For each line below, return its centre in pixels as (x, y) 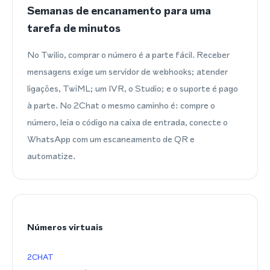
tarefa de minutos (74, 28)
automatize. (51, 156)
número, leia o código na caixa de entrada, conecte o (127, 122)
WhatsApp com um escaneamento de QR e (111, 139)
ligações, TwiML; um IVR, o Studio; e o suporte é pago (133, 88)
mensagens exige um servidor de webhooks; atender (127, 71)
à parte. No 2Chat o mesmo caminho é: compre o (121, 105)
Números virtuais (65, 227)
